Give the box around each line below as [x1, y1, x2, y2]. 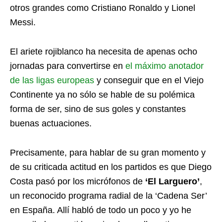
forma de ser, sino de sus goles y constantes [10, 104, 186, 114]
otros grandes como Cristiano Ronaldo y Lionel [10, 3, 195, 13]
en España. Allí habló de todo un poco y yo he [10, 205, 191, 215]
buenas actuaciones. [10, 118, 92, 128]
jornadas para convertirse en [10, 61, 125, 71]
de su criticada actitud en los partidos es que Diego [10, 162, 212, 172]
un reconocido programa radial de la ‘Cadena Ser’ [10, 191, 207, 201]
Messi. [10, 17, 36, 27]
